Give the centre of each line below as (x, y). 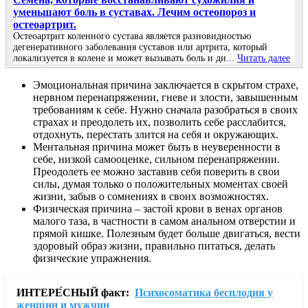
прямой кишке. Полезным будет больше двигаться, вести (167, 234)
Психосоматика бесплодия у (204, 293)
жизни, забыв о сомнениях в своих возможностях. (151, 197)
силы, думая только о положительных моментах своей (161, 184)
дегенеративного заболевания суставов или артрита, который (140, 47)
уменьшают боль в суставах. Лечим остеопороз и (134, 12)
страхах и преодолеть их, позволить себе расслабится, (159, 122)
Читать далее (264, 58)
